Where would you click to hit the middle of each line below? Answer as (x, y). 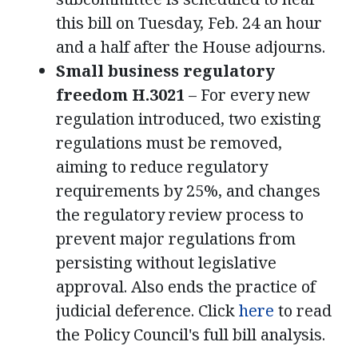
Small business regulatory (165, 70)
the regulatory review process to (180, 214)
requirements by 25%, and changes (188, 190)
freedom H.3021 (120, 94)
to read (303, 310)
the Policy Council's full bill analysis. (191, 334)
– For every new (247, 94)
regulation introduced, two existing (189, 118)
